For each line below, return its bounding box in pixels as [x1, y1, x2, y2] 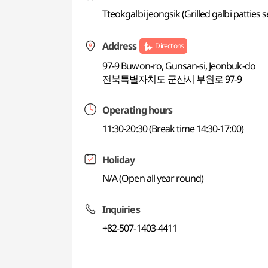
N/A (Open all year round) [102, 172, 204, 185]
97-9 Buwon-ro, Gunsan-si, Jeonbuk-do [102, 59, 255, 72]
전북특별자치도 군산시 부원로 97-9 [102, 72, 242, 86]
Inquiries [102, 203, 140, 216]
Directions [155, 41, 184, 51]
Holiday [102, 153, 135, 166]
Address [102, 39, 137, 53]
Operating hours [102, 103, 172, 117]
